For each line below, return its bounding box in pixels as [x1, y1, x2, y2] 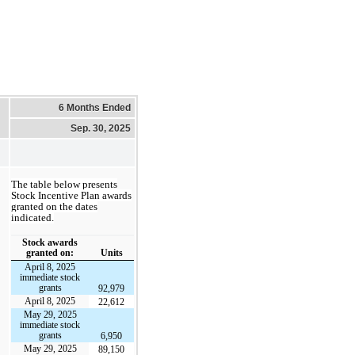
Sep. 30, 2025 [71, 122, 131, 134]
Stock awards [22, 236, 78, 248]
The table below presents [11, 178, 117, 191]
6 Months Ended [59, 101, 131, 113]
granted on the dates [11, 200, 97, 213]
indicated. [11, 212, 54, 224]
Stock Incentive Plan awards [11, 189, 132, 202]
